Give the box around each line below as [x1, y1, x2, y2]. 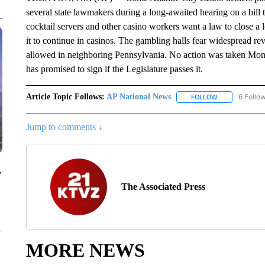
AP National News [106, 92, 171, 101]
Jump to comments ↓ [25, 122, 103, 132]
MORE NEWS [25, 240, 145, 261]
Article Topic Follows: [25, 92, 105, 101]
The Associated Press [121, 182, 205, 192]
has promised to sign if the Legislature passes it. [25, 64, 203, 74]
